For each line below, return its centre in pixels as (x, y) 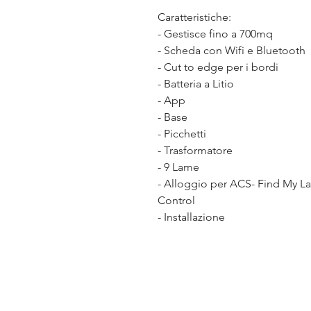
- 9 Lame (178, 167)
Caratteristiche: (196, 17)
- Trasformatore (195, 150)
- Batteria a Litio (196, 83)
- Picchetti (182, 133)
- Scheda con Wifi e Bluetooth (232, 50)
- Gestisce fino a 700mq (215, 33)
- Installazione (191, 217)
